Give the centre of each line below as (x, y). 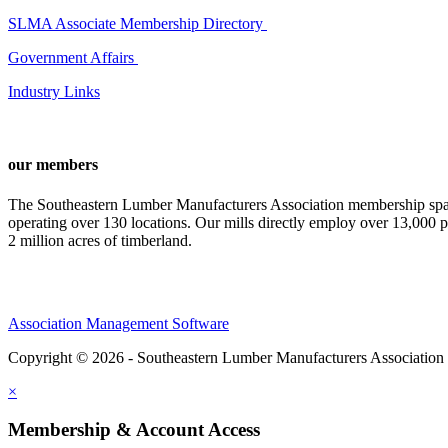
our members (53, 165)
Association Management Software (118, 323)
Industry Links (54, 92)
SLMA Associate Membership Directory (137, 24)
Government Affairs (73, 58)
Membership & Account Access (134, 430)
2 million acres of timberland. (100, 240)
